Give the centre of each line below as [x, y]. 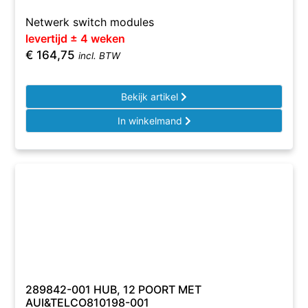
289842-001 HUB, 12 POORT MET [114, 289]
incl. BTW [100, 56]
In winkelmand [151, 121]
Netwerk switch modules [90, 22]
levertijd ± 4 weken [76, 38]
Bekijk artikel [151, 97]
